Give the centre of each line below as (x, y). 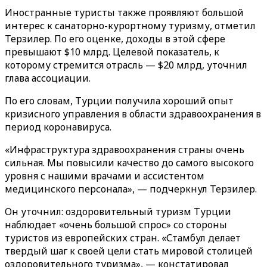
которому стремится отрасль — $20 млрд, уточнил (126, 65)
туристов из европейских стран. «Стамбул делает (123, 238)
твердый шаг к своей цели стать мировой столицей (129, 251)
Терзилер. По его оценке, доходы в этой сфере (115, 39)
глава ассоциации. (48, 78)
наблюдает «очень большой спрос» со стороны (116, 225)
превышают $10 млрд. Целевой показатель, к (112, 52)
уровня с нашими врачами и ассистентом (105, 176)
